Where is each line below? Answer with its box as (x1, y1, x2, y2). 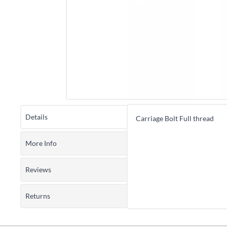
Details (25, 112, 48, 122)
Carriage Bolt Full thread (136, 114, 214, 123)
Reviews (25, 165, 51, 174)
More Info (25, 139, 57, 148)
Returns (25, 192, 50, 201)
